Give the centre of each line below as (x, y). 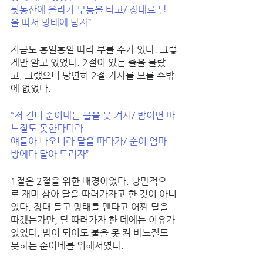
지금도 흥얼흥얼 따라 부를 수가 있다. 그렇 (94, 50)
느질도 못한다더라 (47, 128)
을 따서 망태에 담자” (51, 23)
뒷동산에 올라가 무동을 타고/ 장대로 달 (89, 10)
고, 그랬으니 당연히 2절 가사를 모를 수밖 (92, 75)
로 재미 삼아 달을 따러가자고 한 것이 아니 (94, 194)
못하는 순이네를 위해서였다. (68, 246)
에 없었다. (32, 88)
